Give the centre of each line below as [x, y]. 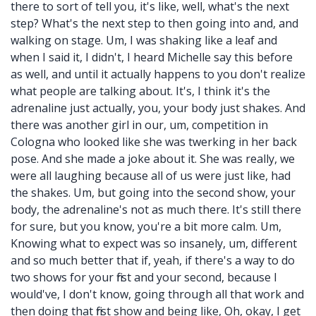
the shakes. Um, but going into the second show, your [153, 193]
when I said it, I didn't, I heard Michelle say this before [152, 57]
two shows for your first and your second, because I [144, 277]
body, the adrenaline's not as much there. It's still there [156, 209]
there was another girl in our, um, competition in [139, 125]
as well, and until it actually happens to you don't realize [158, 74]
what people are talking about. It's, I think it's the [140, 91]
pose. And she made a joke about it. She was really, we [153, 159]
